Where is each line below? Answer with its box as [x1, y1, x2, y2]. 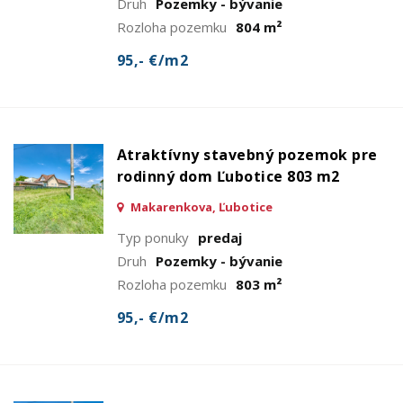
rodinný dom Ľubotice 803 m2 [117, 166, 340, 186]
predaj [198, 228, 242, 246]
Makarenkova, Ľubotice [128, 198, 273, 215]
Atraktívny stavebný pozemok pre [117, 144, 378, 165]
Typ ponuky [117, 228, 189, 246]
